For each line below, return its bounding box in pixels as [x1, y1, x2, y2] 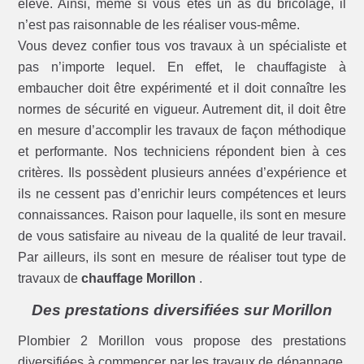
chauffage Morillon [81, 271, 200, 286]
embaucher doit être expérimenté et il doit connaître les [18, 81, 346, 96]
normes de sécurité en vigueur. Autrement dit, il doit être [18, 102, 346, 117]
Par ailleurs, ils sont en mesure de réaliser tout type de [18, 250, 346, 265]
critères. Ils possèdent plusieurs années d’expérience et [18, 166, 346, 180]
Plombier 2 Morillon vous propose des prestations [18, 334, 346, 349]
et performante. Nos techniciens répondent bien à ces [18, 145, 346, 159]
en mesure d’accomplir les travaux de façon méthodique [18, 123, 346, 138]
